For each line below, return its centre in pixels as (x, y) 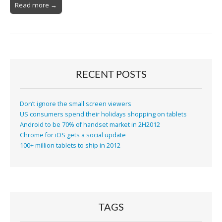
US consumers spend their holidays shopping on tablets (103, 114)
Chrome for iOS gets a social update (73, 135)
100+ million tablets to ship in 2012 (70, 146)
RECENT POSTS (111, 75)
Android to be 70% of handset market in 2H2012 (90, 125)
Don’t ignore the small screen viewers (76, 104)
